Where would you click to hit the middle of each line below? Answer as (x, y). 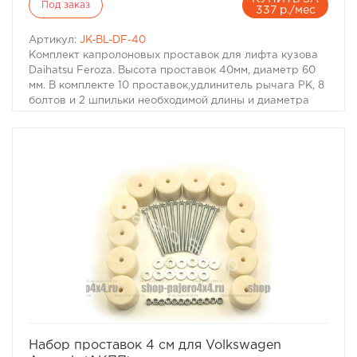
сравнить (222, 328)
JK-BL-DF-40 (113, 40)
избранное (153, 328)
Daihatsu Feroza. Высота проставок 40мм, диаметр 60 (172, 71)
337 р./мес (285, 10)
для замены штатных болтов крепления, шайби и (161, 116)
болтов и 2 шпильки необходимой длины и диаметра (169, 101)
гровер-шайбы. (69, 131)
